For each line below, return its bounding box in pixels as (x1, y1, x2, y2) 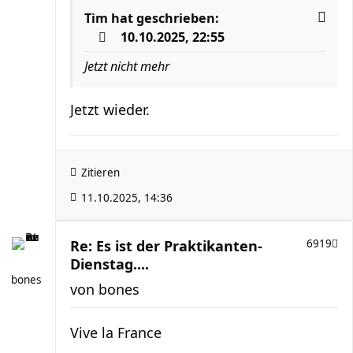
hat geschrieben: (108, 9, 219, 27)
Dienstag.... (70, 254, 149, 273)
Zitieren (81, 165, 120, 180)
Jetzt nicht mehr (84, 57, 169, 75)
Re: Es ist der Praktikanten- (70, 236, 262, 255)
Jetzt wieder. (70, 99, 150, 119)
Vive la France (70, 322, 162, 342)
